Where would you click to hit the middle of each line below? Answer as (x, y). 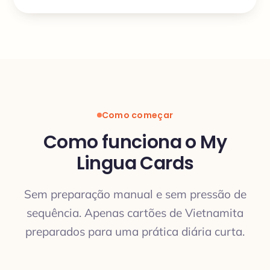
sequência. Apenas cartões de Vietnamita (135, 213)
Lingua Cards (135, 163)
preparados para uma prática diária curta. (135, 231)
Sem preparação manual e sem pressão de (135, 194)
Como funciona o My (135, 142)
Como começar (137, 115)
